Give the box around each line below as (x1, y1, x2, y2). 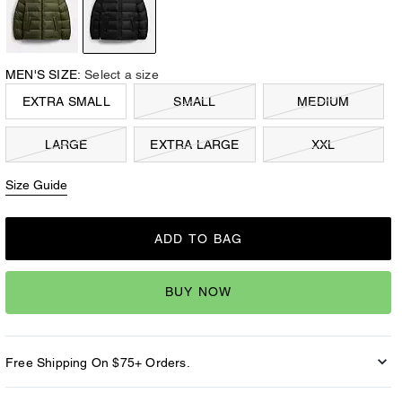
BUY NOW (164, 284, 232, 300)
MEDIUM (297, 93, 350, 109)
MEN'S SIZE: (5, 67, 82, 82)
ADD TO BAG (153, 231, 243, 246)
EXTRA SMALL (22, 93, 110, 109)
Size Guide (5, 177, 67, 192)
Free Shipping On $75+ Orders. (5, 354, 190, 370)
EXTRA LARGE (150, 136, 240, 152)
